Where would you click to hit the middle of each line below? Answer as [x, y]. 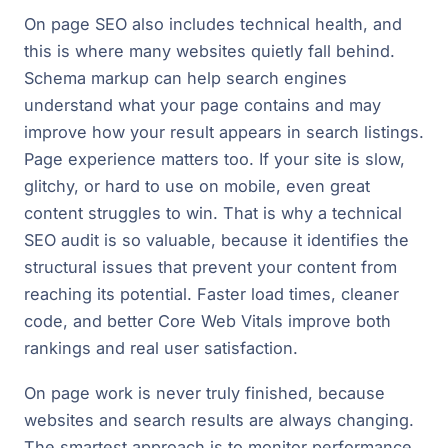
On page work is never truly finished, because [204, 392]
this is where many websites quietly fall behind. [209, 50]
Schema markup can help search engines [185, 77]
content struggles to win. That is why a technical [213, 212]
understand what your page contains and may [202, 104]
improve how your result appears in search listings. [224, 131]
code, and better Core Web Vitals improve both [207, 320]
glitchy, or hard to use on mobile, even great [197, 185]
